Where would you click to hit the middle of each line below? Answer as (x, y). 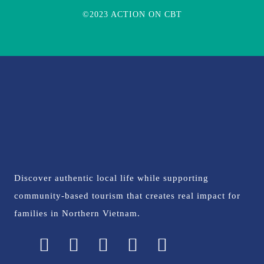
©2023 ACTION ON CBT (132, 14)
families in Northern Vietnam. (77, 213)
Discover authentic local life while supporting (111, 178)
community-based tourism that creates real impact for (127, 196)
